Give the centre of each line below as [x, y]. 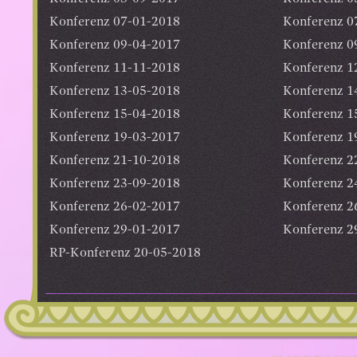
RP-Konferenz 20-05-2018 [125, 253]
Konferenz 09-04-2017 [115, 45]
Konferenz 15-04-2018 [115, 114]
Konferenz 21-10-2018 [115, 161]
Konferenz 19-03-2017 [115, 137]
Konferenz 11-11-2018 [115, 68]
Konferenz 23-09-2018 [115, 184]
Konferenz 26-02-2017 [115, 207]
